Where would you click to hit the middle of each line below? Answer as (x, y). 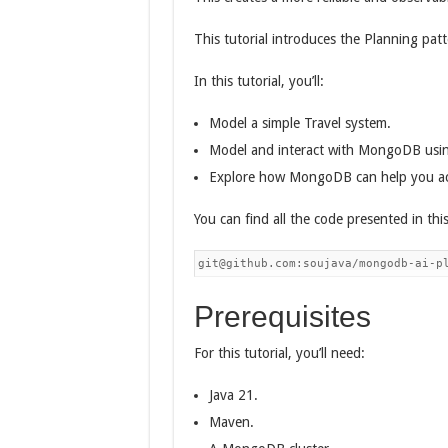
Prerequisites (282, 316)
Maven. (231, 422)
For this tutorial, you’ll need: (279, 353)
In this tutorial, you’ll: (258, 81)
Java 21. (233, 395)
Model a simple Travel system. (299, 123)
